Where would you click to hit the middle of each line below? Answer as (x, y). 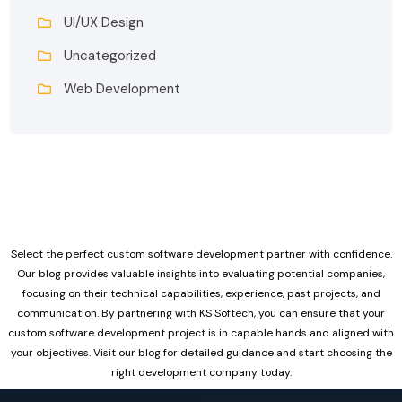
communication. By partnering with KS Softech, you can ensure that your (201, 313)
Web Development (122, 88)
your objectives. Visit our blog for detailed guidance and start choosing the (201, 352)
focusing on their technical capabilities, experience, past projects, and (201, 293)
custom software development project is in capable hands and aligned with (201, 332)
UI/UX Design (104, 22)
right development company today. (201, 372)
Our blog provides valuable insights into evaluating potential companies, (201, 273)
